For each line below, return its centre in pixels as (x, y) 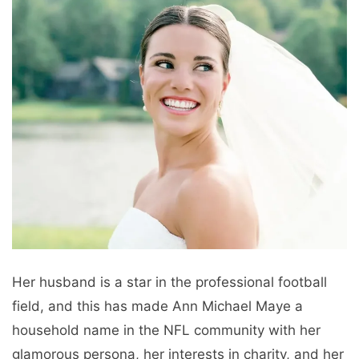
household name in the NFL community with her (166, 330)
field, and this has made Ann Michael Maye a (157, 306)
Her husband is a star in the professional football (169, 282)
